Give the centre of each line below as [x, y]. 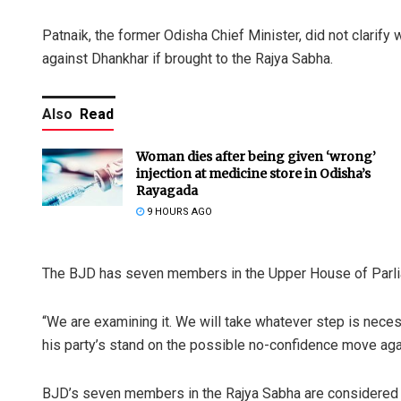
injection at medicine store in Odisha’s [253, 174]
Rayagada [167, 191]
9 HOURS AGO [178, 212]
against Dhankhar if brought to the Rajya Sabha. [188, 59]
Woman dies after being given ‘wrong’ [256, 157]
